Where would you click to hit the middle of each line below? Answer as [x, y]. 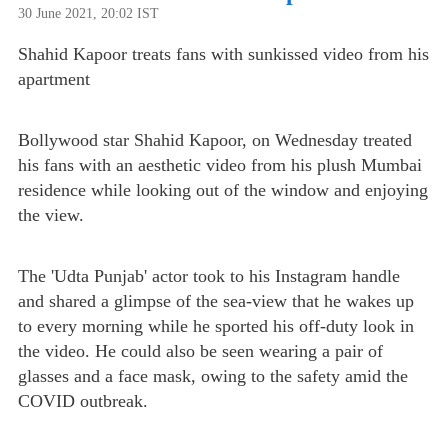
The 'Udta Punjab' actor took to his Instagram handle [209, 276]
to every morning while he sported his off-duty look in [216, 326]
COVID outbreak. [83, 401]
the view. [51, 215]
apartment [54, 79]
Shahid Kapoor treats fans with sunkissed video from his [223, 54]
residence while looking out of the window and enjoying [223, 190]
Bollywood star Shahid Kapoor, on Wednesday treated [215, 140]
